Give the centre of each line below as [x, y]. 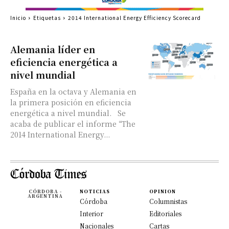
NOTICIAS [95, 191]
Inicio [18, 18]
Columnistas [168, 201]
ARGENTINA [45, 196]
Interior [91, 213]
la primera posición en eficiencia [71, 102]
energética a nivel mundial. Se [68, 113]
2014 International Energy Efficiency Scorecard [134, 18]
